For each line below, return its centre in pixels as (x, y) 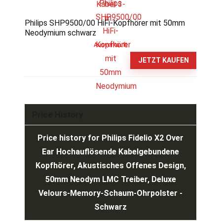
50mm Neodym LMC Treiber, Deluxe (110, 179)
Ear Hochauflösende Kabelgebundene (110, 151)
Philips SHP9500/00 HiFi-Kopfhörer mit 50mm (105, 23)
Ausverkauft (110, 44)
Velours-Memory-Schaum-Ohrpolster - (110, 193)
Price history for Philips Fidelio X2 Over (110, 138)
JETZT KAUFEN (163, 60)
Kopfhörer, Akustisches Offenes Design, (110, 165)
